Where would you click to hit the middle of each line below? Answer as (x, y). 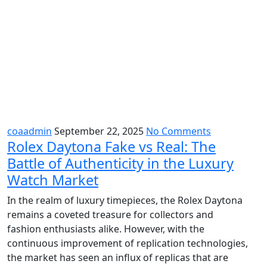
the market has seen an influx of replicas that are (118, 257)
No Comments (178, 131)
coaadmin (30, 131)
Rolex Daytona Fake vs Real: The (111, 146)
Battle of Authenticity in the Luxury (120, 163)
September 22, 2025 (100, 131)
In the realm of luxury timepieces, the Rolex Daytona (125, 200)
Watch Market (53, 180)
